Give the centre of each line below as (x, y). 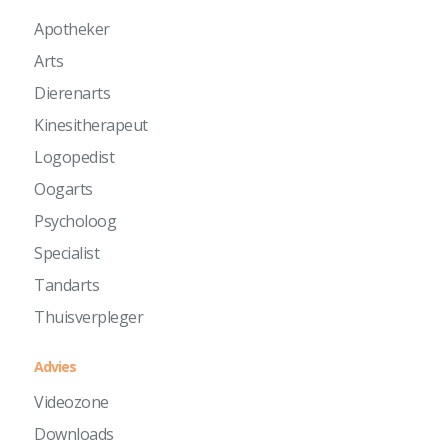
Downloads (74, 434)
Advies (55, 367)
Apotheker (72, 29)
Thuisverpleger (89, 317)
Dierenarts (72, 93)
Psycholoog (75, 221)
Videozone (71, 402)
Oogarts (63, 189)
